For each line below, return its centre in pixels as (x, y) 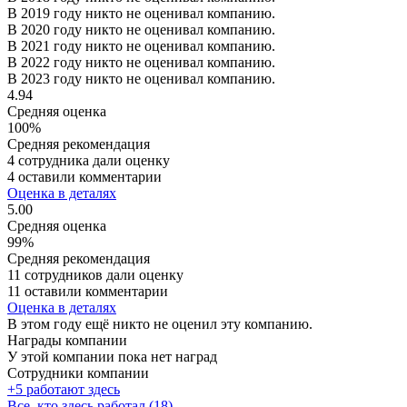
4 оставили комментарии (84, 176)
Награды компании (67, 340)
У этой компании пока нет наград (112, 356)
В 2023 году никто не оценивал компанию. (141, 78)
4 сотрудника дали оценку (89, 160)
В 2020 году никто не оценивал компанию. (141, 29)
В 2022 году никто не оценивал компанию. (141, 62)
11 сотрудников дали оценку (95, 274)
